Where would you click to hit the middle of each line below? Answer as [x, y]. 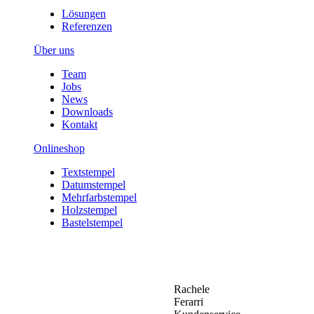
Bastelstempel [92, 222]
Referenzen [87, 26]
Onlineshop [59, 148]
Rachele [192, 289]
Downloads [87, 111]
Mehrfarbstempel [99, 197]
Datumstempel [94, 184]
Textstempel [88, 172]
